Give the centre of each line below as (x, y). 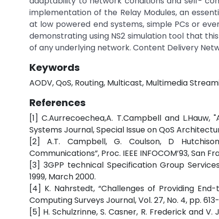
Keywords (55, 67)
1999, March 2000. (63, 177)
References (57, 103)
